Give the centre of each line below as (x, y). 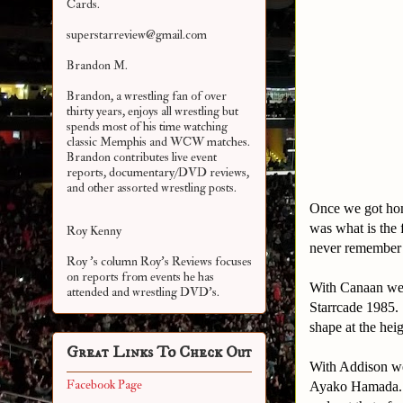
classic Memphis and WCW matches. (158, 142)
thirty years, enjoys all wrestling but (152, 112)
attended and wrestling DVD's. (143, 292)
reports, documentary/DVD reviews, (158, 173)
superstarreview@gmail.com (137, 35)
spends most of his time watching (147, 127)
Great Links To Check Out (159, 353)
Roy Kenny (94, 231)
